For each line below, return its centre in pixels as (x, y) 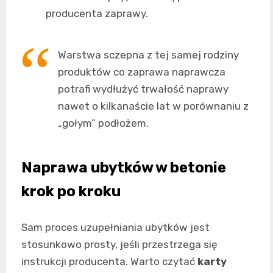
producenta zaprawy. (97, 14)
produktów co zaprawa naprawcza (142, 72)
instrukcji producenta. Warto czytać (109, 262)
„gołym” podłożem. (103, 123)
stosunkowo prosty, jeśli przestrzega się (119, 245)
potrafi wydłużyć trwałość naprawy (143, 89)
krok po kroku (71, 192)
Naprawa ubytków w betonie (124, 168)
